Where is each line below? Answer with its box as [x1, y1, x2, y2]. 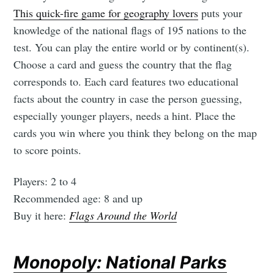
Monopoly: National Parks [13, 251, 228, 273]
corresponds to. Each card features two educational [13, 74, 239, 89]
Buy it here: [13, 208, 70, 223]
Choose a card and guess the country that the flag [13, 57, 232, 72]
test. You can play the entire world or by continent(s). [13, 40, 250, 55]
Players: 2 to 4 [13, 174, 77, 189]
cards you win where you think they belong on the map [13, 125, 257, 141]
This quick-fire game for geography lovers [13, 6, 199, 21]
